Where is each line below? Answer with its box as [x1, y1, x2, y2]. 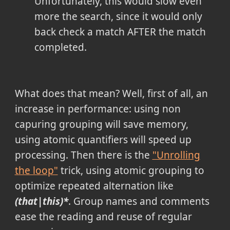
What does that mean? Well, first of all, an [14, 86, 208, 100]
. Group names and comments [68, 194, 209, 208]
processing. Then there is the [14, 148, 152, 162]
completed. [34, 40, 87, 54]
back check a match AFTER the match [34, 25, 206, 39]
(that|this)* [14, 194, 68, 208]
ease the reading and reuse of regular [14, 209, 192, 223]
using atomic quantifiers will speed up [14, 132, 191, 146]
